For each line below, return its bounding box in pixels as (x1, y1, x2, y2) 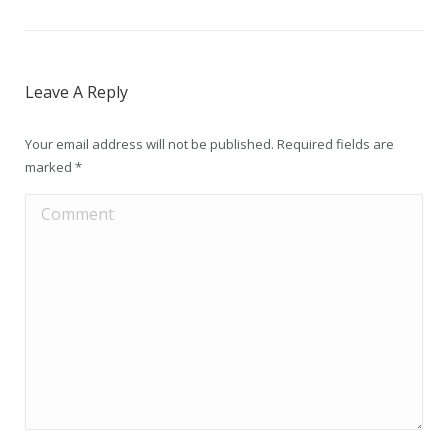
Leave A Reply (25, 81, 128, 104)
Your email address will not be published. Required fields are (25, 135, 394, 154)
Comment (25, 197, 98, 220)
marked (25, 158, 75, 177)
